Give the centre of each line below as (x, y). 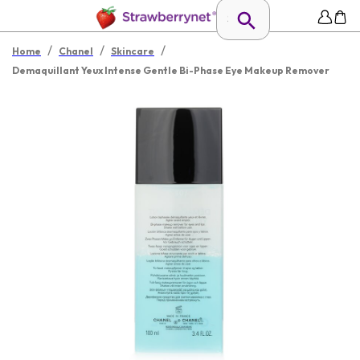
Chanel (76, 51)
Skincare (133, 51)
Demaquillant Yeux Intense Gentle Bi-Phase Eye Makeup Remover (171, 70)
